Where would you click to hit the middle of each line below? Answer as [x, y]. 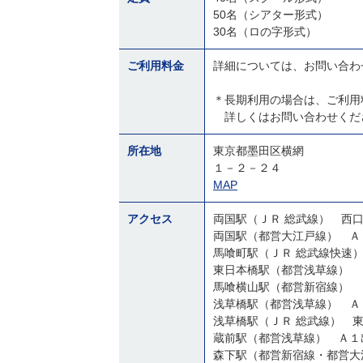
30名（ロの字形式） [265, 32]
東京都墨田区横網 [258, 151]
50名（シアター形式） [271, 15]
